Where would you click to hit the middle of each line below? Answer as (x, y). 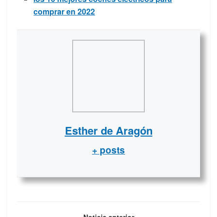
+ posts (108, 150)
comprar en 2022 (64, 11)
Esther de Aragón (108, 130)
